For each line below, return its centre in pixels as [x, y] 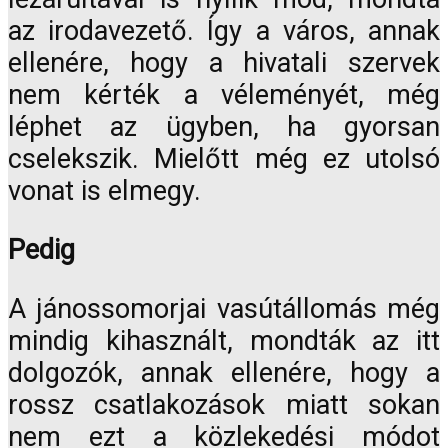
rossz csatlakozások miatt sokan [224, 405]
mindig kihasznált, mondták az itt [224, 341]
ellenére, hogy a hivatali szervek [224, 62]
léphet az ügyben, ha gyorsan [224, 126]
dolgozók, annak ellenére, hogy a [224, 373]
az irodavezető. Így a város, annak [224, 30]
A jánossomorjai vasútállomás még [224, 309]
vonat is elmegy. [104, 190]
